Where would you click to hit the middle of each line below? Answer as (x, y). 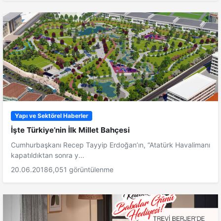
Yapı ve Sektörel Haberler (51, 115)
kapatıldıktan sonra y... (48, 155)
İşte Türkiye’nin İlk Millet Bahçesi (70, 130)
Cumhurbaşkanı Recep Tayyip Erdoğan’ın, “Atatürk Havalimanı (110, 145)
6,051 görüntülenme (81, 169)
